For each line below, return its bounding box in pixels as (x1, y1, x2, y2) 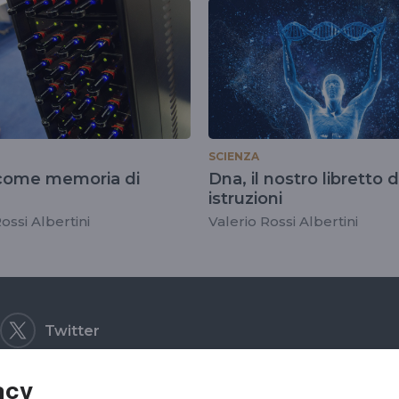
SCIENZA (208, 149, 259, 163)
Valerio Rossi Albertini (208, 212, 358, 230)
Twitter (45, 322, 100, 340)
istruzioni (208, 188, 282, 208)
